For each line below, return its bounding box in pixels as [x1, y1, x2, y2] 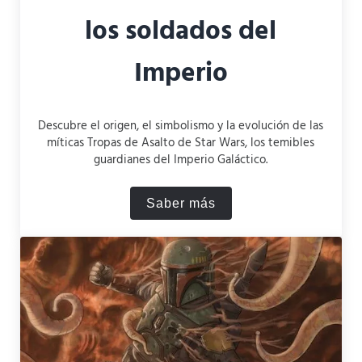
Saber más [145, 196, 216, 210]
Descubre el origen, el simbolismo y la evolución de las [38, 116, 324, 136]
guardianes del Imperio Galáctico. [94, 149, 268, 170]
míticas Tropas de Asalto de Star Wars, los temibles [47, 133, 315, 153]
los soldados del [85, 11, 277, 54]
